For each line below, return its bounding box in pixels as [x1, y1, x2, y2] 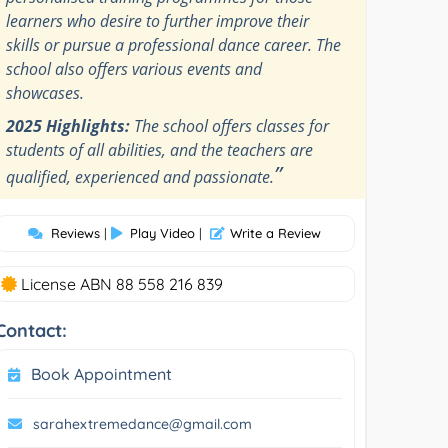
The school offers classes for [130, 114, 330, 137]
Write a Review [230, 224, 322, 241]
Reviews [51, 224, 101, 241]
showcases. [6, 81, 85, 104]
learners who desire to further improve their [6, 9, 310, 32]
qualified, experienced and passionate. [6, 165, 275, 188]
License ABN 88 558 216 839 [17, 273, 224, 294]
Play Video [130, 224, 196, 241]
